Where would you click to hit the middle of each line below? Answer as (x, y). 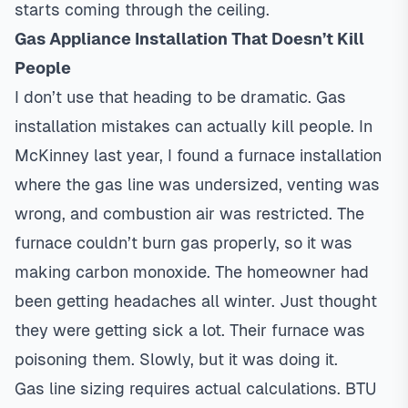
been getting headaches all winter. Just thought (196, 301)
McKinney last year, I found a (126, 155)
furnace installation (310, 155)
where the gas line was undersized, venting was (197, 184)
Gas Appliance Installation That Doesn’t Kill (189, 39)
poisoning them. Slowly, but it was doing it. (176, 359)
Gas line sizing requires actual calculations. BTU (195, 388)
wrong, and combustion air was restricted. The (189, 214)
